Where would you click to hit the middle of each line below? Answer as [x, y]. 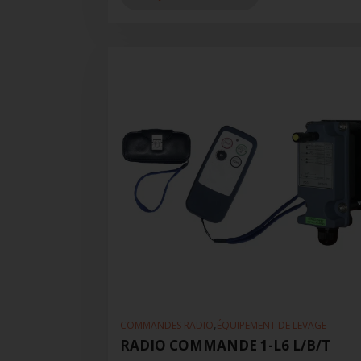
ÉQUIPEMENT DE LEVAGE [272, 326]
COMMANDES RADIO [167, 326]
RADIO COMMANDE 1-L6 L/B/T [226, 346]
